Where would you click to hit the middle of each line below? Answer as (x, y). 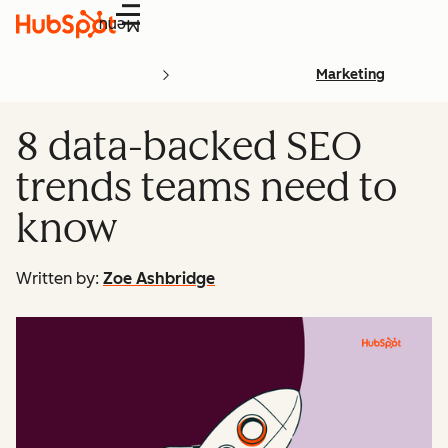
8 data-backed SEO (189, 146)
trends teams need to (206, 187)
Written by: (57, 278)
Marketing (350, 74)
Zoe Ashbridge (159, 278)
